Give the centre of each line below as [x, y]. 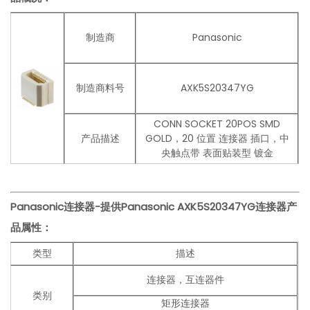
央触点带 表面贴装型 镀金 [217, 153]
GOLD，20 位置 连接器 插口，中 [217, 139]
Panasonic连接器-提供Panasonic [94, 207]
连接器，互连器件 [186, 280]
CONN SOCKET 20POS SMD [217, 124]
